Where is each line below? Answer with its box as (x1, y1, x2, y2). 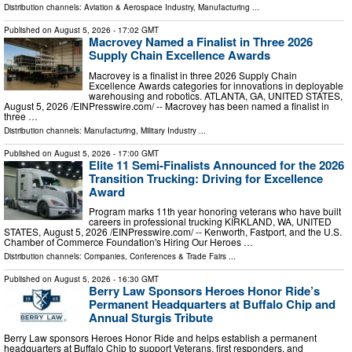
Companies (84, 251, 125, 262)
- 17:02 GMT (111, 24, 159, 36)
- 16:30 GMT (111, 273, 159, 285)
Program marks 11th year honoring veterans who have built (89, 204, 341, 218)
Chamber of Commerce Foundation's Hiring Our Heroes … (4, 235, 253, 249)
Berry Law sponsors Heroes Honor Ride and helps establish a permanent (4, 331, 317, 345)
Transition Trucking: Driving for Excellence (89, 169, 323, 187)
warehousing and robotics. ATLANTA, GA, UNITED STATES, (89, 88, 343, 102)
